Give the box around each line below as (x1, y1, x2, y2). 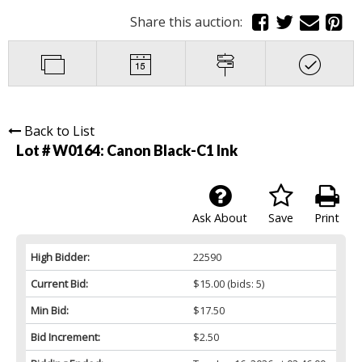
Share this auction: (130, 13, 249, 32)
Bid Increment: (31, 330, 100, 345)
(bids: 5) (224, 276, 264, 292)
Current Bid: (31, 276, 88, 292)
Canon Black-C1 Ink (107, 141, 238, 160)
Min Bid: (31, 303, 69, 318)
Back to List (24, 122, 95, 141)
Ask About (192, 210, 247, 226)
